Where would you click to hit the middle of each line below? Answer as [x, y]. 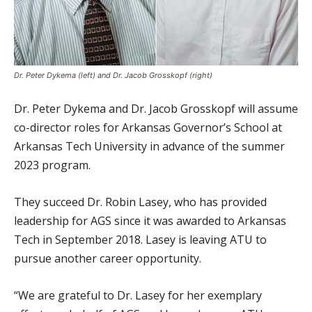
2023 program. [52, 165]
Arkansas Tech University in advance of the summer [149, 147]
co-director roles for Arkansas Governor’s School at [148, 128]
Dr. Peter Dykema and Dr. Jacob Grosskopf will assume [156, 109]
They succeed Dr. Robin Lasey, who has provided [140, 202]
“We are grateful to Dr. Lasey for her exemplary [138, 296]
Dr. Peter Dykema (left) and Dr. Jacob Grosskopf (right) [113, 76]
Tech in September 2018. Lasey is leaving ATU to [140, 240]
